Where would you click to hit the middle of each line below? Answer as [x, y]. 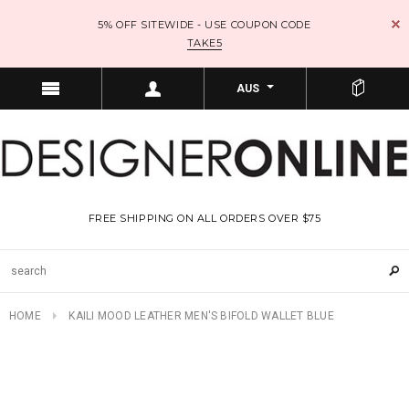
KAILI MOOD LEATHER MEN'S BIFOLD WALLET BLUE [201, 316]
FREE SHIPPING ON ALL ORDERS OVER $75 [204, 219]
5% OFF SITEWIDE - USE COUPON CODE [204, 25]
